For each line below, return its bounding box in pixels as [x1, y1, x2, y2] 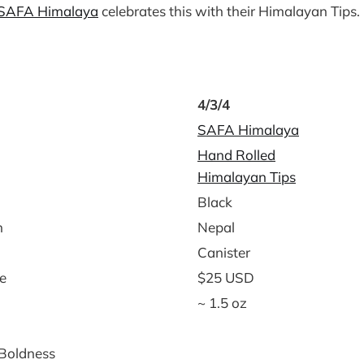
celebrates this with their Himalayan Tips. [98, 2, 360, 19]
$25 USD [197, 268, 254, 286]
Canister [197, 243, 250, 261]
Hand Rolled [197, 145, 275, 163]
